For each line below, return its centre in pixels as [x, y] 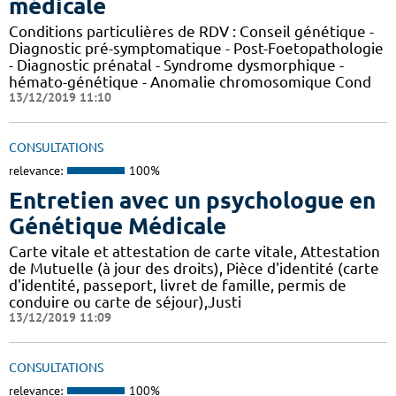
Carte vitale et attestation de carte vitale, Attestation [194, 251]
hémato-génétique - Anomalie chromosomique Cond [190, 82]
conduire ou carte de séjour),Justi [125, 301]
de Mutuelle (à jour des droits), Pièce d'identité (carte [194, 268]
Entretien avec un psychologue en [192, 200]
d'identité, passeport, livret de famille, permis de [178, 285]
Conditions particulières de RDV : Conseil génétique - [191, 32]
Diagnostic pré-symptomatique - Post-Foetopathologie [196, 49]
